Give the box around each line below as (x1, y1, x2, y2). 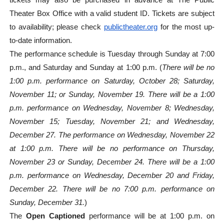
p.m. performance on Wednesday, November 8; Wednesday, (9, 104, 215, 112)
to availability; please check (9, 23, 104, 31)
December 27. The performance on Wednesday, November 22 (9, 131, 215, 139)
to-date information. (9, 36, 72, 44)
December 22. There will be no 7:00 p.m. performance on (9, 185, 215, 193)
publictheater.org (104, 23, 157, 31)
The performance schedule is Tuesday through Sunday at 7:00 (9, 50, 215, 58)
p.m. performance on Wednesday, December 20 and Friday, (9, 171, 215, 179)
